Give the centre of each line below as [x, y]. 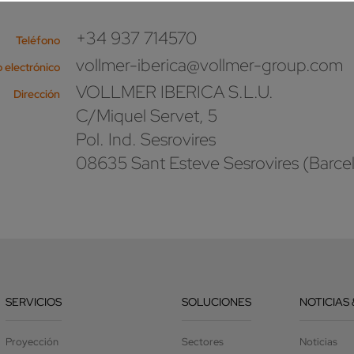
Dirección [36, 94]
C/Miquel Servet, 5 [146, 115]
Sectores [203, 341]
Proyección [32, 341]
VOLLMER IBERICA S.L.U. [174, 92]
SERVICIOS [34, 301]
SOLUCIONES [217, 301]
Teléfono [38, 40]
